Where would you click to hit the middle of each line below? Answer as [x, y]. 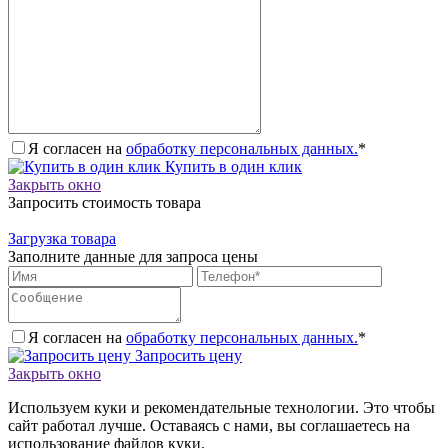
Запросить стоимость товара [104, 202]
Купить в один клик [231, 166]
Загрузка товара [62, 238]
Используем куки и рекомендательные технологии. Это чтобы [221, 407]
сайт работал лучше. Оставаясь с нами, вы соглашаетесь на [209, 425]
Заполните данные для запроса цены [133, 256]
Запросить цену [186, 355]
